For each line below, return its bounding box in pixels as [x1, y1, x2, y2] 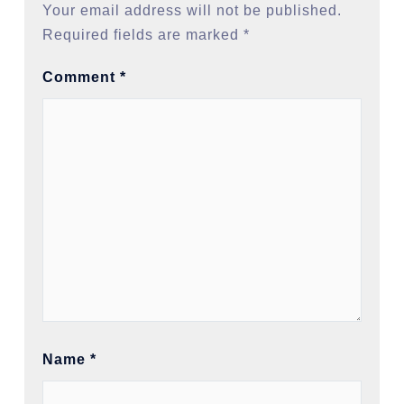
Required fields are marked [42, 26, 243, 42]
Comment [42, 69, 120, 85]
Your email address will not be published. [42, 2, 342, 18]
